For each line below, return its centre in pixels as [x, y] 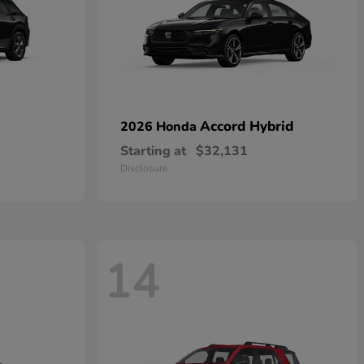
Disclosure [144, 168]
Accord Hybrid [247, 126]
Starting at [153, 151]
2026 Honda [160, 127]
